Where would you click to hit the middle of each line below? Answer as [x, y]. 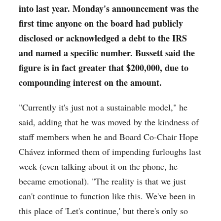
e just [177, 181]
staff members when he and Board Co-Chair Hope [109, 137]
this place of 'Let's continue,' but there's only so [104, 211]
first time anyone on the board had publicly [101, 23]
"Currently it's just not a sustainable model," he [103, 107]
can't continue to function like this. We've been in [107, 196]
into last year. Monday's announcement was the [109, 9]
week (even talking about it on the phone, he [98, 166]
